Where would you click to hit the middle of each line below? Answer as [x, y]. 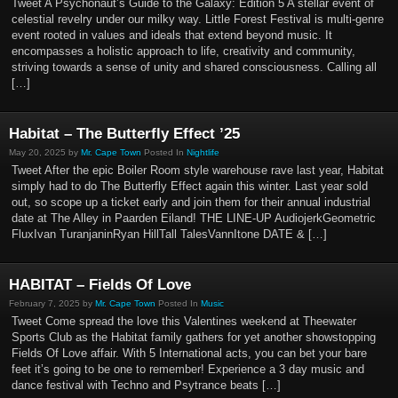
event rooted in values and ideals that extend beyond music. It [172, 35]
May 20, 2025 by [45, 152]
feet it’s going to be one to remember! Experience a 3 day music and [188, 369]
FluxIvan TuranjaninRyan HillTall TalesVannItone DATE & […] [169, 234]
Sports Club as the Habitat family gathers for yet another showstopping [194, 337]
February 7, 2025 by [52, 303]
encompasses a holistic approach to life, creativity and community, [183, 51]
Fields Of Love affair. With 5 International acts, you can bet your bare [189, 353]
